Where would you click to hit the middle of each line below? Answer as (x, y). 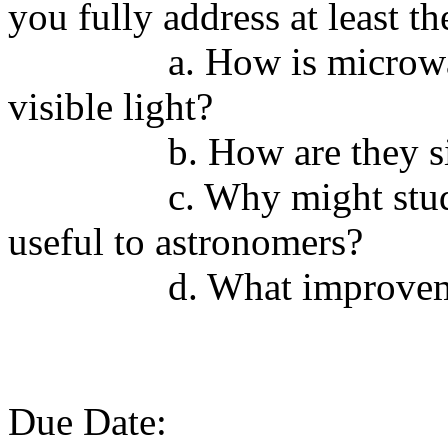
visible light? (110, 106)
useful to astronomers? (185, 241)
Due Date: (87, 421)
